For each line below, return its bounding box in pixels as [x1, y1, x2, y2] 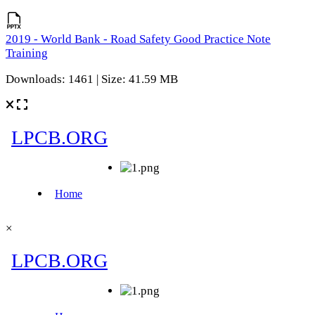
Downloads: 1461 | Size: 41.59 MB [6, 72, 178, 86]
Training [6, 46, 48, 60]
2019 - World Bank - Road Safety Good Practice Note [6, 32, 271, 46]
